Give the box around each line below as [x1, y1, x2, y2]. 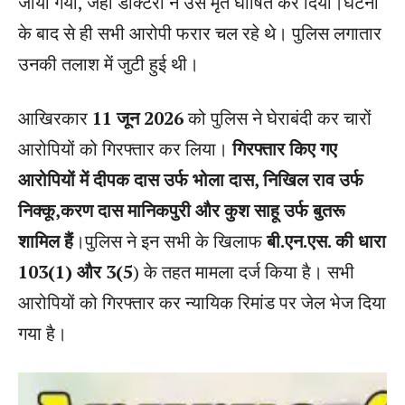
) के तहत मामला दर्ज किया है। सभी [133, 259, 354, 284]
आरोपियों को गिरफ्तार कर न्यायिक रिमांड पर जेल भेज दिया [18, 290, 386, 315]
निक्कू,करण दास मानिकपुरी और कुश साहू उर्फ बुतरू [18, 198, 345, 222]
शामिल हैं [18, 229, 73, 253]
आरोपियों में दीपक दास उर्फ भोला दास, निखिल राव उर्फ [18, 167, 363, 192]
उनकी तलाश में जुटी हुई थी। [18, 52, 199, 76]
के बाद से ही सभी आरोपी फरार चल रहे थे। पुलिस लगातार [18, 21, 381, 45]
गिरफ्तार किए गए [232, 137, 337, 161]
